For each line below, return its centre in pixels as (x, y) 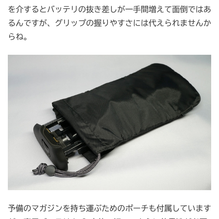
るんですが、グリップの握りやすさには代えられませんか (109, 23)
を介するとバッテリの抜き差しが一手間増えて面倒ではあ (109, 10)
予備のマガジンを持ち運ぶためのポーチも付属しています (109, 208)
